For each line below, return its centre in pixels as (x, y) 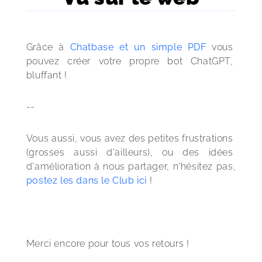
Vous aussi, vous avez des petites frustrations (131, 138)
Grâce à (48, 47)
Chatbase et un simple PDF (138, 47)
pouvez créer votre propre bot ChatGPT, (131, 61)
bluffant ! (48, 75)
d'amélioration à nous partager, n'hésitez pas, (132, 166)
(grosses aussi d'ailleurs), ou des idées (131, 152)
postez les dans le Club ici (86, 180)
